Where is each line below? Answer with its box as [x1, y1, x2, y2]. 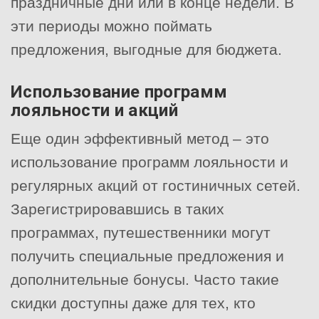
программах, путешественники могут [11, 224, 271, 241]
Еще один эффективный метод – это [11, 130, 269, 147]
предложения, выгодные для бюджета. [11, 41, 282, 58]
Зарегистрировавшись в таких [11, 200, 224, 217]
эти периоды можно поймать [11, 17, 212, 34]
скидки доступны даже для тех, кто [11, 294, 256, 311]
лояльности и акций [11, 100, 178, 120]
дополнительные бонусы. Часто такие [11, 271, 279, 288]
